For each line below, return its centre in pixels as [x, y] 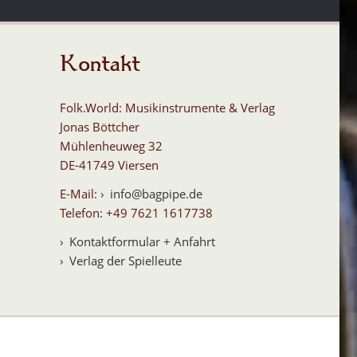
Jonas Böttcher [99, 127]
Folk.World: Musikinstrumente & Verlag [167, 108]
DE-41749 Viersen [109, 165]
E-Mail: [80, 194]
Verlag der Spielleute [125, 261]
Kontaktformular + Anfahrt [142, 242]
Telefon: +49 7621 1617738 [136, 213]
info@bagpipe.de [156, 194]
